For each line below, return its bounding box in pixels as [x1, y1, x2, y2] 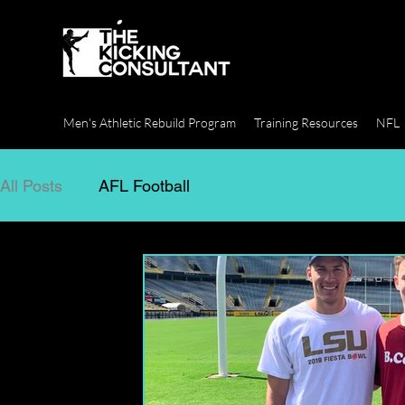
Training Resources [254, 115, 358, 130]
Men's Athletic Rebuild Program [63, 115, 236, 130]
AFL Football [99, 175, 190, 195]
